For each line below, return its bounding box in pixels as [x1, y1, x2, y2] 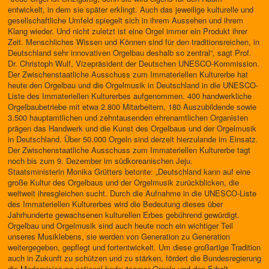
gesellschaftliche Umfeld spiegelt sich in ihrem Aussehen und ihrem [8, 14, 243, 26]
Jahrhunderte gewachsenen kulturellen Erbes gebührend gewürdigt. [8, 209, 240, 220]
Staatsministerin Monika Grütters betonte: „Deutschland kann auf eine [8, 166, 250, 177]
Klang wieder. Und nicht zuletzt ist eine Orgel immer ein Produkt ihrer [8, 25, 247, 37]
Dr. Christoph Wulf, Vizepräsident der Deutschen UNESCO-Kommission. [8, 58, 259, 69]
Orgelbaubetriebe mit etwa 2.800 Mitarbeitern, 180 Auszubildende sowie [8, 101, 256, 112]
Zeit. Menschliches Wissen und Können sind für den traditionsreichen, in [8, 36, 259, 47]
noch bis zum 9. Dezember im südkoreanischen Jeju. [8, 155, 193, 166]
